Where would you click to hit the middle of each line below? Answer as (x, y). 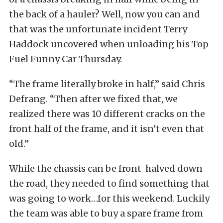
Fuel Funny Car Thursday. (65, 59)
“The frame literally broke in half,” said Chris (107, 84)
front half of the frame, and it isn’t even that (107, 129)
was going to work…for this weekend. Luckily (109, 198)
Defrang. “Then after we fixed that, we (93, 99)
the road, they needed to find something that (109, 183)
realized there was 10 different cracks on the (107, 114)
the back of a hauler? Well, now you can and (105, 14)
